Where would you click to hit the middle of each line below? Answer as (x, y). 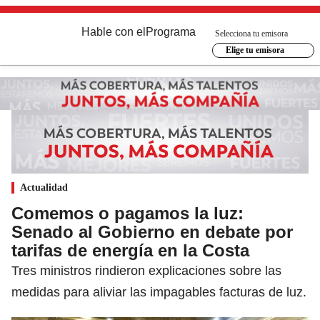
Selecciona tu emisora (251, 33)
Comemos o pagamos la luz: (127, 213)
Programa (171, 32)
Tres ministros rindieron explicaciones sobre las (146, 270)
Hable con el (114, 32)
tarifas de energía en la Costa (130, 250)
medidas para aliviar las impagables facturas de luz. (159, 292)
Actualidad (44, 187)
